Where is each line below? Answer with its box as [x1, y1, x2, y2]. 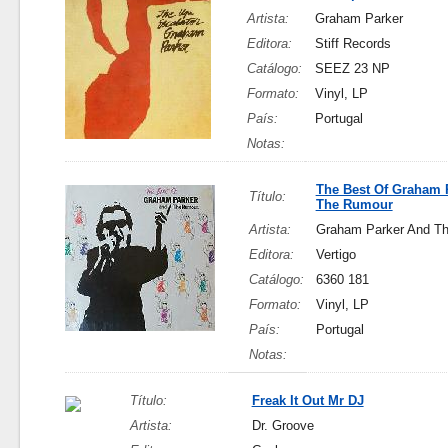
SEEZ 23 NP [314, 61, 390, 76]
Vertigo [315, 247, 356, 262]
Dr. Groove [251, 418, 314, 433]
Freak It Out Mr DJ [251, 393, 364, 408]
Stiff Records [314, 36, 391, 51]
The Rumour [315, 197, 393, 212]
